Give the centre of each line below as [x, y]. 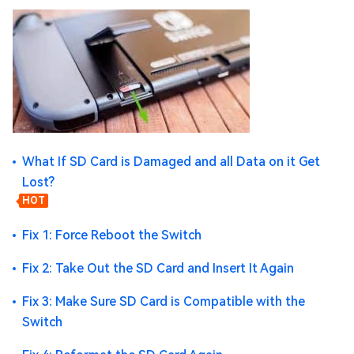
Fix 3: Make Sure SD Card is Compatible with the [164, 301]
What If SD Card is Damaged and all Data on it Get [171, 162]
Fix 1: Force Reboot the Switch [112, 235]
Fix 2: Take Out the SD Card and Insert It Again [158, 268]
